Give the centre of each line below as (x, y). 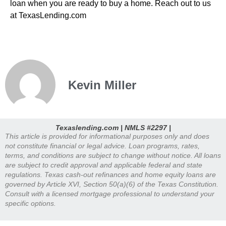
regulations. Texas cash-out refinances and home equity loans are (110, 174)
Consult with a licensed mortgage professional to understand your (110, 193)
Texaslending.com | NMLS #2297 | (113, 127)
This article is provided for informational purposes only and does (107, 136)
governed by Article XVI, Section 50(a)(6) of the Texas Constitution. (112, 184)
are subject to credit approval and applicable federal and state (104, 165)
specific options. (31, 203)
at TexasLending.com (48, 16)
